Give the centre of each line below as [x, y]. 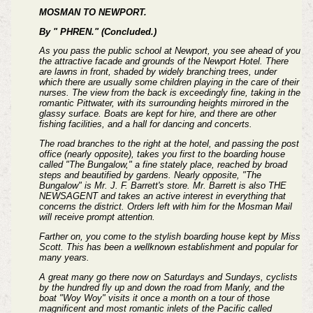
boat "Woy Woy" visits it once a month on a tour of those [154, 298]
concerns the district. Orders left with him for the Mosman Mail [165, 207]
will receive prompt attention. [97, 217]
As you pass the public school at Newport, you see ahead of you [169, 51]
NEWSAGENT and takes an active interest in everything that [162, 196]
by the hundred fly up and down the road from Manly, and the [161, 287]
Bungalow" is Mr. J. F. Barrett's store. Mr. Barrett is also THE [162, 186]
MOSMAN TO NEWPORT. [93, 12]
